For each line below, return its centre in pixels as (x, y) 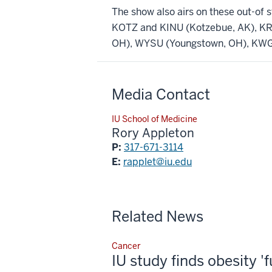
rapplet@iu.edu (158, 161)
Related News (158, 216)
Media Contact (161, 94)
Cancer (126, 246)
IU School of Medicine (155, 119)
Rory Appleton (153, 133)
